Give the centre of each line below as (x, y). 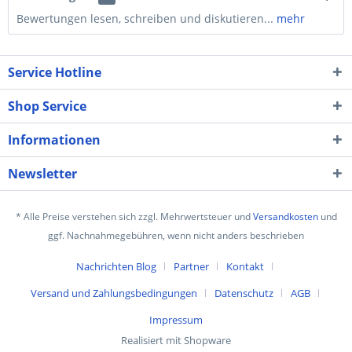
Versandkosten (285, 217)
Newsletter (42, 174)
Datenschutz (244, 293)
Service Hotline (55, 72)
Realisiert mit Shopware (176, 341)
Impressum (176, 320)
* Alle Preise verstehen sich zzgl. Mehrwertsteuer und (134, 217)
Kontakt (245, 267)
